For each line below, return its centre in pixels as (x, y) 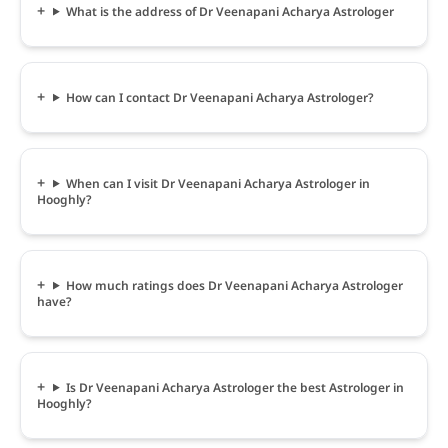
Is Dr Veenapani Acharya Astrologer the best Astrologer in (234, 387)
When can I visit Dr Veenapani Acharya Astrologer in (217, 183)
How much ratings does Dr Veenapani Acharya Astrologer (234, 285)
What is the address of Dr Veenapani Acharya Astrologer (229, 11)
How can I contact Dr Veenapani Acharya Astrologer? (219, 97)
